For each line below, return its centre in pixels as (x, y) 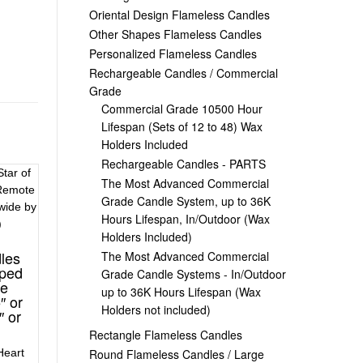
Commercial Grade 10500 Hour (181, 108)
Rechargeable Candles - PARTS (183, 163)
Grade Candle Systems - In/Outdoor (193, 273)
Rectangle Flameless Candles (165, 334)
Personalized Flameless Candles (173, 53)
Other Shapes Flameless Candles (175, 34)
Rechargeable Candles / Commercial (183, 73)
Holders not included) (156, 309)
